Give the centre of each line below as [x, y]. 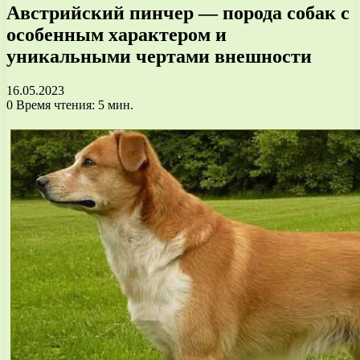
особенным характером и [117, 34]
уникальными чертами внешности [159, 56]
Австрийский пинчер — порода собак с [178, 12]
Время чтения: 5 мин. [73, 104]
